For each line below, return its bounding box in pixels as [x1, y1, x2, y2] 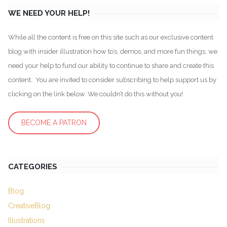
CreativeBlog [8, 202, 50, 210]
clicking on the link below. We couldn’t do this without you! [8, 90, 183, 98]
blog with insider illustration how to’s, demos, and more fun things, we [8, 48, 217, 55]
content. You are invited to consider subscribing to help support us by [8, 76, 216, 84]
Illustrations [8, 216, 45, 224]
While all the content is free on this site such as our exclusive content [8, 33, 213, 41]
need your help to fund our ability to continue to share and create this [8, 62, 214, 69]
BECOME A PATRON [21, 119, 87, 127]
